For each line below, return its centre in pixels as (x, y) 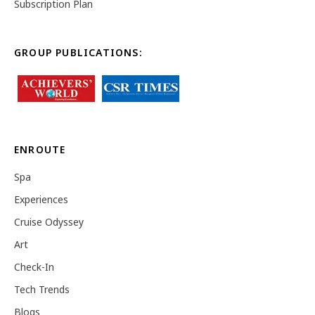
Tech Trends (42, 290)
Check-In (34, 267)
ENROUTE (40, 150)
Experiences (41, 200)
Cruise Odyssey (49, 222)
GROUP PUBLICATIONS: (78, 53)
